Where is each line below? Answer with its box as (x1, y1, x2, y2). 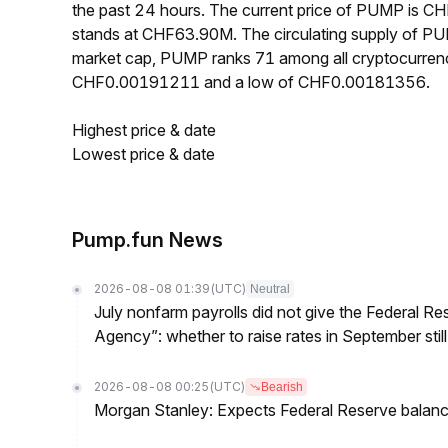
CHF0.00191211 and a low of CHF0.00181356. (72, 72, 430, 92)
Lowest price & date (72, 144, 215, 164)
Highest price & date (72, 120, 216, 140)
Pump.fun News (72, 228, 223, 252)
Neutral (250, 282, 290, 296)
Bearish (261, 380, 303, 394)
